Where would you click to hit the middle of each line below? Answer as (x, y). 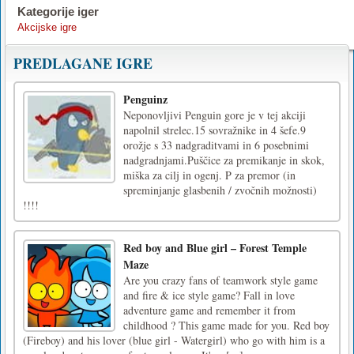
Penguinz (145, 99)
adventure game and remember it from (209, 310)
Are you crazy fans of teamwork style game (220, 280)
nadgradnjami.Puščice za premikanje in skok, (224, 160)
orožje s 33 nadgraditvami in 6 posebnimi (216, 145)
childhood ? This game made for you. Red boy (226, 325)
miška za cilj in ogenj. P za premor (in (209, 175)
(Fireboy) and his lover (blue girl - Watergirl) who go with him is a (174, 340)
